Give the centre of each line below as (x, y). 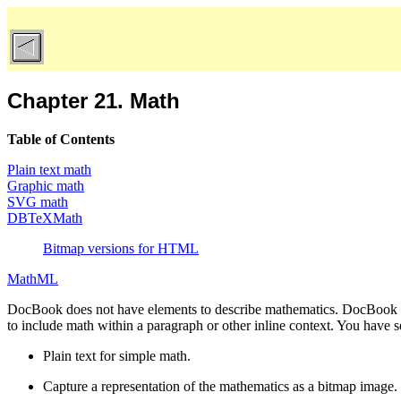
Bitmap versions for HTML (121, 248)
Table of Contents (61, 139)
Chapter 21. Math (94, 100)
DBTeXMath (45, 218)
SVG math (38, 201)
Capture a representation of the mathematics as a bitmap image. (220, 386)
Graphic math (46, 185)
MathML (33, 278)
